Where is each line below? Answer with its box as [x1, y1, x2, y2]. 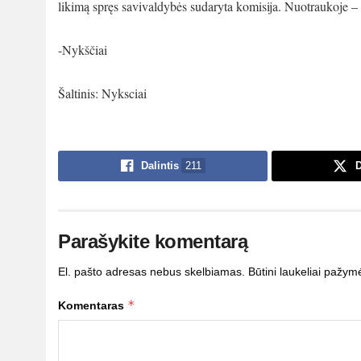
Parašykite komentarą [58, 230, 248, 252]
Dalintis [140, 159, 179, 172]
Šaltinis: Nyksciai [58, 84, 147, 102]
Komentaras [58, 298, 127, 312]
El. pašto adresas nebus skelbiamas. [58, 264, 245, 278]
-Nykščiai [58, 40, 107, 58]
